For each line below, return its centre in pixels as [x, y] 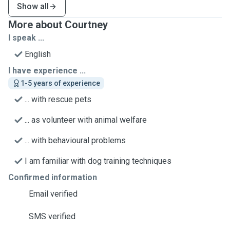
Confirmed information [53, 177]
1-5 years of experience [60, 83]
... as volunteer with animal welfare [86, 120]
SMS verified [52, 216]
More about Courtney [58, 25]
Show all [33, 6]
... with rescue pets [58, 99]
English [38, 54]
